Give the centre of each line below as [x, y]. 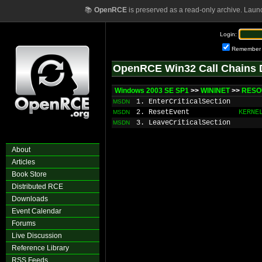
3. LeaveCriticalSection [183, 123]
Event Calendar [37, 211]
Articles [23, 162]
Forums [24, 223]
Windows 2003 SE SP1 [152, 91]
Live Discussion [37, 236]
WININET [215, 91]
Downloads [30, 199]
